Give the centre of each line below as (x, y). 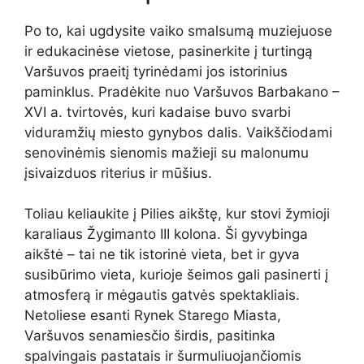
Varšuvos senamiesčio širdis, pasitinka (150, 336)
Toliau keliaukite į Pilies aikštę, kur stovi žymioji (177, 214)
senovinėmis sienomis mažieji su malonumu (167, 152)
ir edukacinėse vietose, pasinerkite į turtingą (169, 51)
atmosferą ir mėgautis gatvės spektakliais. (162, 295)
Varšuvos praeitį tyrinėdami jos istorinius (156, 71)
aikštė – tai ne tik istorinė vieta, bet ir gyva (162, 255)
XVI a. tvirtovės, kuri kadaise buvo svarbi (158, 112)
